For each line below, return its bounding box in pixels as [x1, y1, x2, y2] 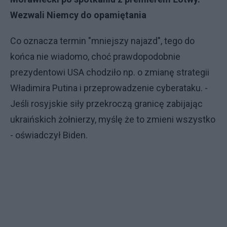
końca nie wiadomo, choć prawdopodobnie [10, 51, 180, 62]
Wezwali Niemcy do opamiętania [10, 10, 146, 20]
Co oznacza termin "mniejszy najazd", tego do [10, 35, 195, 46]
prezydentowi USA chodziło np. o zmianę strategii [10, 67, 209, 78]
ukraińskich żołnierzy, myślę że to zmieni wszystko [10, 114, 215, 125]
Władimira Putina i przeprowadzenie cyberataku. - [10, 83, 208, 93]
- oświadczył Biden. [10, 130, 88, 140]
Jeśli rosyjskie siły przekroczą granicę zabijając [10, 98, 203, 109]
